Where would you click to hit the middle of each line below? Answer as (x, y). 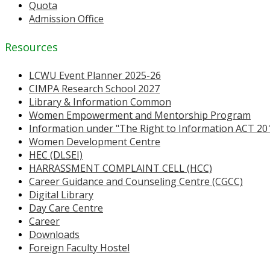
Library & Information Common (100, 102)
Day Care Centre (66, 208)
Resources (31, 47)
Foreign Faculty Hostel (79, 247)
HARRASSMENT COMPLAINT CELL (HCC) (121, 168)
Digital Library (61, 194)
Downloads (54, 234)
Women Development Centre (95, 141)
